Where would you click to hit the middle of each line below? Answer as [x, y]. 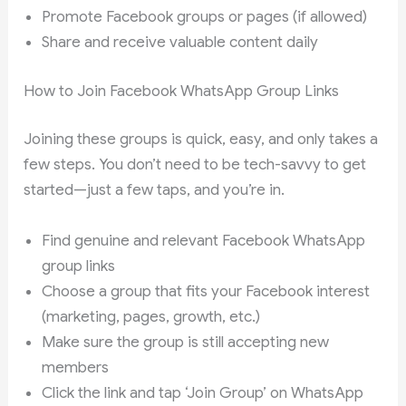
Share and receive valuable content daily [180, 43]
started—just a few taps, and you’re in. [155, 190]
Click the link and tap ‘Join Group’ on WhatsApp [203, 392]
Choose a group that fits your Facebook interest [206, 291]
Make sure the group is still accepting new [186, 342]
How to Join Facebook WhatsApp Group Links [182, 91]
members [76, 367]
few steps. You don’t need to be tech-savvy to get [195, 165]
